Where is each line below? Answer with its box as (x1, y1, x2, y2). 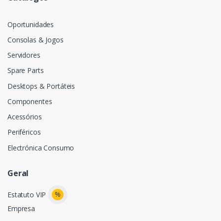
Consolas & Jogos (7, 35, 64, 44)
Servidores (7, 50, 40, 60)
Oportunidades (7, 19, 54, 29)
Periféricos (7, 127, 41, 137)
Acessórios (7, 112, 42, 122)
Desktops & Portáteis (7, 81, 75, 91)
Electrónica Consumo (7, 143, 74, 152)
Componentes (7, 96, 52, 106)
